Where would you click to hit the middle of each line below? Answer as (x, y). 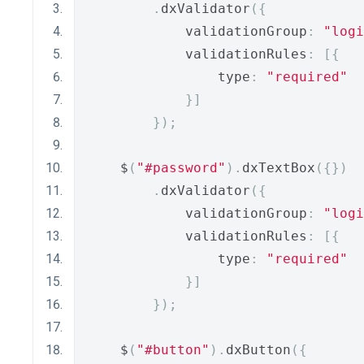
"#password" (181, 168)
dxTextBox (279, 168)
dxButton (258, 350)
